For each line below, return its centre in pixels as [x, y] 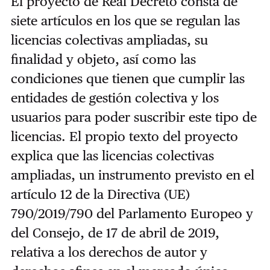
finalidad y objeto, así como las [103, 59]
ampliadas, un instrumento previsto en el [132, 174]
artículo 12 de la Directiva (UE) [100, 194]
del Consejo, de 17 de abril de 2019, [115, 232]
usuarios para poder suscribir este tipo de [133, 117]
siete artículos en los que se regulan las [125, 20]
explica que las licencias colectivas [112, 155]
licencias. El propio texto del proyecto [124, 136]
